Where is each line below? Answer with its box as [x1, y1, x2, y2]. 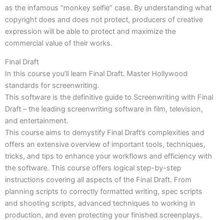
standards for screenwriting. [5, 81, 99, 90]
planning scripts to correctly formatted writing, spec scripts [5, 187, 202, 196]
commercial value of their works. [5, 38, 112, 48]
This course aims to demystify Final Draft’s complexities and [5, 128, 204, 137]
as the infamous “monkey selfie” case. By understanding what [5, 3, 212, 12]
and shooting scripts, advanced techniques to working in [5, 199, 195, 208]
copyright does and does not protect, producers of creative [5, 15, 203, 24]
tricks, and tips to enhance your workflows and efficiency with [5, 152, 212, 161]
